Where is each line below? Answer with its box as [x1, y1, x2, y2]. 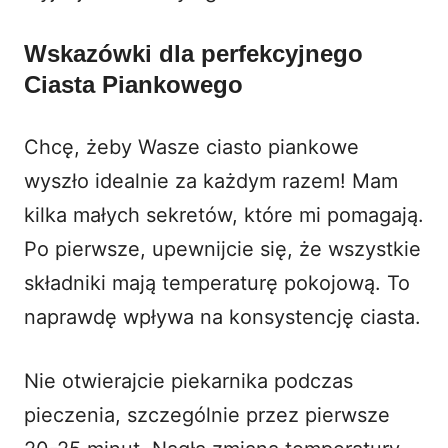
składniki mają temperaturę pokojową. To [24, 270, 410, 295]
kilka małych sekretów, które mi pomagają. [24, 202, 424, 227]
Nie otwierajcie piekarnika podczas [24, 368, 353, 393]
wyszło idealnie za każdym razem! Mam [24, 168, 398, 193]
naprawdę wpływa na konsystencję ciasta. [24, 304, 421, 329]
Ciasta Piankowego [24, 70, 243, 98]
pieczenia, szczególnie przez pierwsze [24, 402, 390, 427]
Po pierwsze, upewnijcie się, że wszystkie [24, 236, 421, 261]
